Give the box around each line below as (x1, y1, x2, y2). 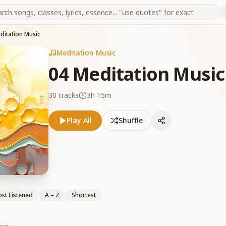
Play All (67, 116, 92, 125)
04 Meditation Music (48, 62, 224, 86)
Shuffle (119, 116, 143, 125)
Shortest (72, 191, 96, 199)
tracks (56, 90, 79, 100)
